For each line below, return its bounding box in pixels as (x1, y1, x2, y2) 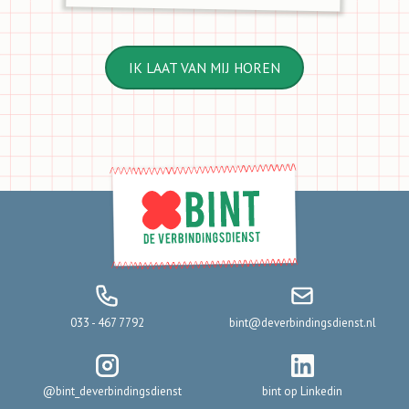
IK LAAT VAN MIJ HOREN (129, 58, 280, 78)
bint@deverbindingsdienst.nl (228, 315, 376, 331)
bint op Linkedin (262, 383, 342, 399)
